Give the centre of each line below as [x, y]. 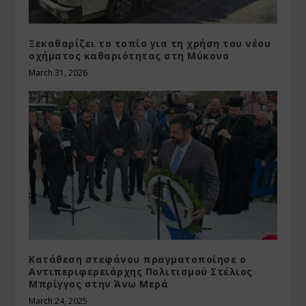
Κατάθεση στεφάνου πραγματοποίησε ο [138, 259]
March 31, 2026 [58, 73]
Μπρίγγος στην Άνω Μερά [99, 283]
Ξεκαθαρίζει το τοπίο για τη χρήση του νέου [150, 44]
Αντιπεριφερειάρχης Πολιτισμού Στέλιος [141, 271]
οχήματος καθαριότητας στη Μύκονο [129, 56]
